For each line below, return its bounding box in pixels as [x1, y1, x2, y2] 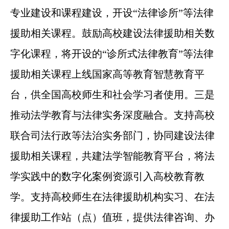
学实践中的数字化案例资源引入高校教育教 [10, 170, 204, 182]
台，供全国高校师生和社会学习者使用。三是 [10, 88, 215, 100]
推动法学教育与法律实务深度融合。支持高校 [10, 109, 215, 121]
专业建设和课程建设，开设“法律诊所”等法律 [10, 7, 214, 18]
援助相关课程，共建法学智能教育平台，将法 [10, 150, 215, 162]
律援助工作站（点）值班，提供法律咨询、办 [10, 211, 215, 223]
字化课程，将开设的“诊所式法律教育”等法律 [10, 48, 214, 59]
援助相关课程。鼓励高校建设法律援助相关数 [10, 27, 215, 39]
